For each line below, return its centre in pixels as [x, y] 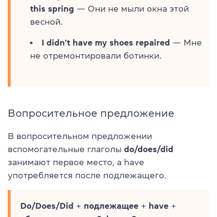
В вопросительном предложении [80, 136]
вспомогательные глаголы [66, 149]
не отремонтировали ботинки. [96, 55]
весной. [46, 22]
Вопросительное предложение [91, 113]
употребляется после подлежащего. [87, 175]
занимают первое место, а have [76, 162]
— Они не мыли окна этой [132, 8]
